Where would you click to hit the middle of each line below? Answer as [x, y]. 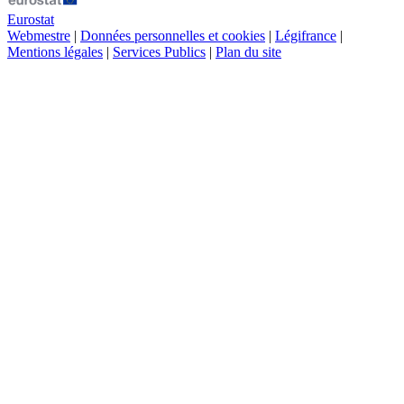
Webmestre [39, 35]
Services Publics [159, 51]
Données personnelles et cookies [173, 35]
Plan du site [248, 51]
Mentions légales [55, 51]
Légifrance [306, 35]
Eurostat [31, 19]
